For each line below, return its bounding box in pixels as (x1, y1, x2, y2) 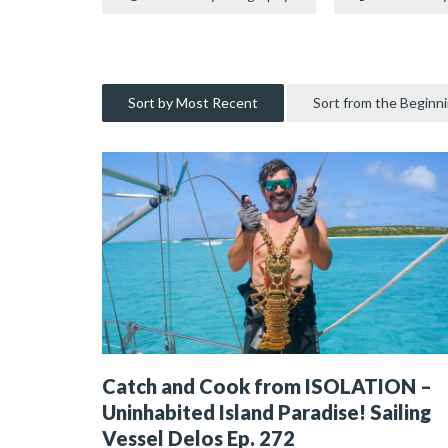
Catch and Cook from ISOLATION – (102, 374, 432, 399)
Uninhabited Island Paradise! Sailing (102, 400, 431, 425)
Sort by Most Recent (128, 94, 258, 111)
